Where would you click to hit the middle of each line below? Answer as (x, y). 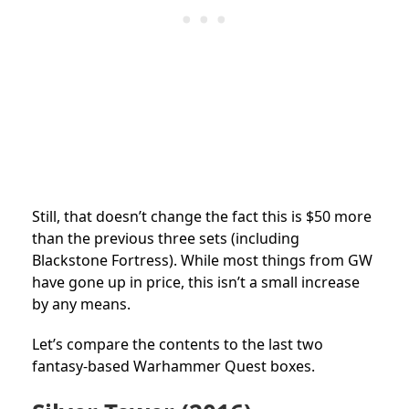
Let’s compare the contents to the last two (178, 345)
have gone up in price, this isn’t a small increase (196, 283)
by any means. (81, 304)
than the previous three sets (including (166, 239)
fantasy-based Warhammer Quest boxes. (173, 367)
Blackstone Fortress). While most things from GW (202, 261)
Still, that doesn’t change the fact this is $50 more (202, 217)
